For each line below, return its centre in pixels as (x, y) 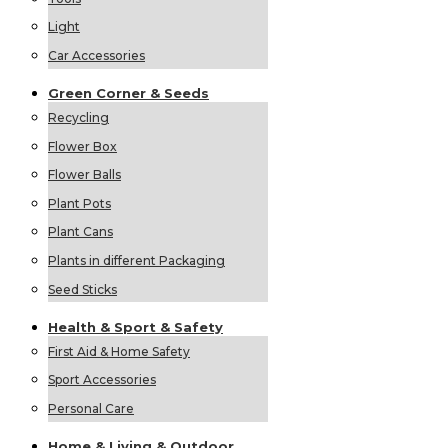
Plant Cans (80, 232)
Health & (81, 326)
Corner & (130, 93)
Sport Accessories (102, 380)
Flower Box (82, 146)
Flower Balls (84, 175)
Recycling (78, 118)
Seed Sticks (82, 289)
